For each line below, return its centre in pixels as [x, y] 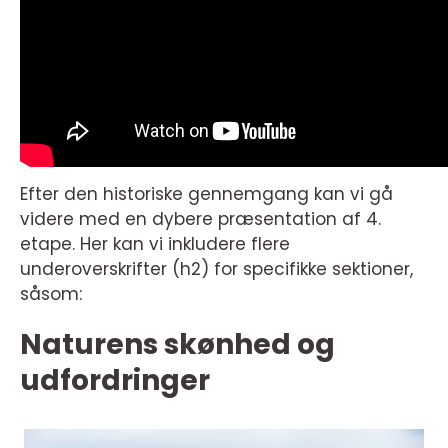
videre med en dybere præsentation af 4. [200, 219]
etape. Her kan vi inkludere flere [155, 244]
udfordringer [115, 380]
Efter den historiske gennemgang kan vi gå [206, 194]
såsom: [51, 294]
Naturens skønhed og [177, 344]
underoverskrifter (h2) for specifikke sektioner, [216, 269]
